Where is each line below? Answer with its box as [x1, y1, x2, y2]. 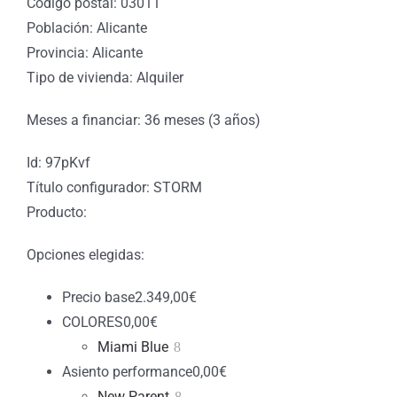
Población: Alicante [27, 19, 147, 37]
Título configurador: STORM [27, 179, 202, 197]
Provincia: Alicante [27, 44, 143, 62]
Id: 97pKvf [27, 154, 90, 172]
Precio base [62, 289, 135, 307]
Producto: [27, 204, 87, 222]
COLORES [62, 314, 123, 331]
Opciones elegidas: [27, 246, 144, 264]
